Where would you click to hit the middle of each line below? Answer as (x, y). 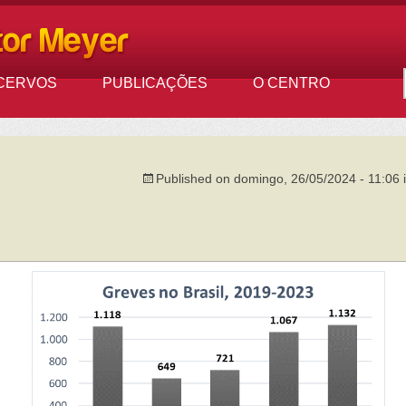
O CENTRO (291, 83)
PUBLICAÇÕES (155, 83)
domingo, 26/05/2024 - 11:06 (317, 178)
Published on (195, 178)
